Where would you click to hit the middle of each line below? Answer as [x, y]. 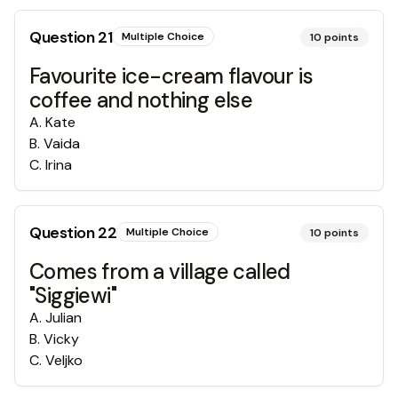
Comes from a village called [160, 271]
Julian [64, 318]
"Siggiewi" [73, 295]
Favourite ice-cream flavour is [171, 76]
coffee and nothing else [141, 100]
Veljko [64, 360]
